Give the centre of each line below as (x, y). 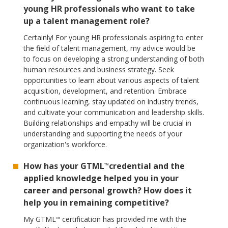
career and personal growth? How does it (108, 191)
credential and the (147, 166)
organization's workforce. (65, 145)
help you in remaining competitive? (96, 203)
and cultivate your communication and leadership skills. (114, 112)
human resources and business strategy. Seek (99, 70)
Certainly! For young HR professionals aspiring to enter (113, 38)
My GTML (40, 219)
